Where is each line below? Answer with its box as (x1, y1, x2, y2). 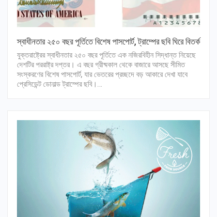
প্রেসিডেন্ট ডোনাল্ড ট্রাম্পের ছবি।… (17, 79, 102, 89)
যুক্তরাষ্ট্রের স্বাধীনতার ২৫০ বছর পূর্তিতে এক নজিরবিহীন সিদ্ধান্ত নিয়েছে (17, 50, 196, 60)
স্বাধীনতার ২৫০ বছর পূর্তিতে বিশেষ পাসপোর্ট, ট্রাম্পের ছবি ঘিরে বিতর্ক (17, 36, 200, 46)
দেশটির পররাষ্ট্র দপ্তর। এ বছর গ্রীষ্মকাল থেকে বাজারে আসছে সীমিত (17, 60, 185, 69)
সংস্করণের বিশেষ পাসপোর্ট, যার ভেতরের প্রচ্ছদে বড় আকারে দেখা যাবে (17, 69, 187, 79)
